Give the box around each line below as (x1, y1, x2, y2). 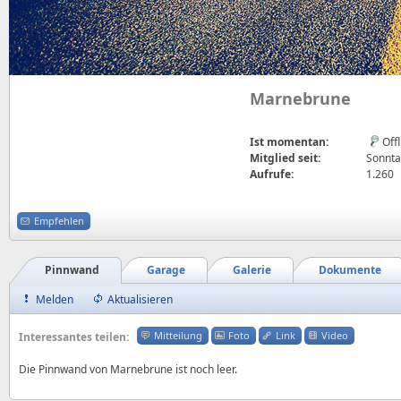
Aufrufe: (250, 166, 294, 182)
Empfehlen (34, 213, 84, 227)
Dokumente (319, 262, 381, 277)
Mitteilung (154, 328, 202, 342)
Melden (36, 292, 73, 307)
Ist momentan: (250, 134, 328, 149)
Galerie (233, 262, 271, 277)
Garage (147, 262, 185, 277)
